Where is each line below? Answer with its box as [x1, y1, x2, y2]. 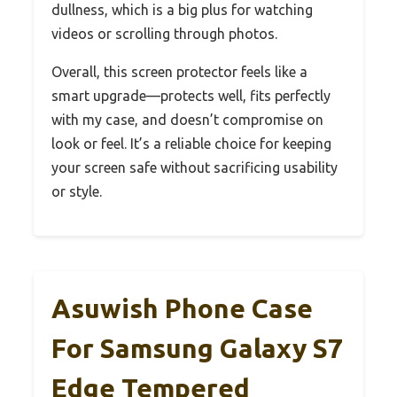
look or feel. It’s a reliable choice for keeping [51, 135, 331, 152]
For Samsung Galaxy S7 [51, 332, 343, 363]
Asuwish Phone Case [51, 292, 313, 323]
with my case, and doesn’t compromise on [51, 111, 323, 128]
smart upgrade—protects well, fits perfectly [51, 87, 331, 104]
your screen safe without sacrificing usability [51, 159, 338, 175]
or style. [51, 183, 102, 199]
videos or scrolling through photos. [51, 25, 277, 42]
